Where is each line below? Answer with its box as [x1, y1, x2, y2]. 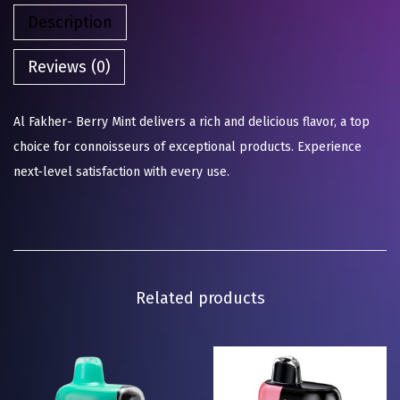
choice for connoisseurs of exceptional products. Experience [13, 138, 362, 154]
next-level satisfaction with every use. [13, 163, 229, 179]
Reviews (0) [28, 56, 111, 77]
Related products [135, 287, 265, 308]
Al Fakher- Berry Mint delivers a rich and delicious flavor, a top [13, 113, 370, 129]
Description [28, 12, 112, 32]
